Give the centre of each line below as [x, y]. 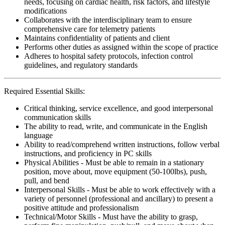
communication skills [58, 117]
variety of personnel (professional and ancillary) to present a [119, 198]
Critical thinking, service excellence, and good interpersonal [119, 108]
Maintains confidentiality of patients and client [97, 38]
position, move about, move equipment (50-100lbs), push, [116, 171]
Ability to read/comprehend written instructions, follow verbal [122, 144]
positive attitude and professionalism [81, 207]
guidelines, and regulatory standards [81, 65]
